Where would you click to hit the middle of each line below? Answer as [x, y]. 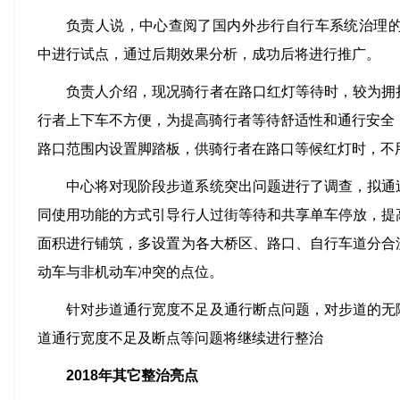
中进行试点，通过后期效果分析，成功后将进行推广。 [209, 54]
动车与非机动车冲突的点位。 [130, 272]
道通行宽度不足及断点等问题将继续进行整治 [180, 338]
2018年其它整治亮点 [132, 375]
